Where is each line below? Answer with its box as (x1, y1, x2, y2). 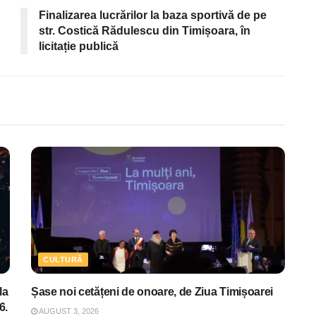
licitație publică (39, 39, 119, 52)
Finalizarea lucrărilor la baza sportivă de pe (39, 8, 267, 21)
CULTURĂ (43, 255, 83, 264)
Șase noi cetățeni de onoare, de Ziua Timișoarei (31, 285, 273, 298)
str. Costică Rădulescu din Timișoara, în (39, 24, 250, 37)
